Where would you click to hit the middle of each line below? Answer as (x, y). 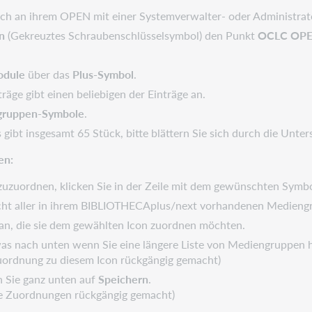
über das (49, 74)
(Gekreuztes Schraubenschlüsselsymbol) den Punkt (132, 35)
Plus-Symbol (103, 74)
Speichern (124, 279)
